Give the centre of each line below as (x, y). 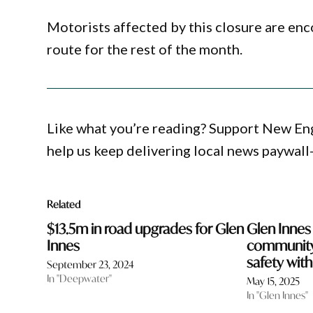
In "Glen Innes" (278, 296)
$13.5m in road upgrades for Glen (146, 229)
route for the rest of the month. (145, 49)
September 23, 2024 (91, 265)
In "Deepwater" (80, 279)
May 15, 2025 (274, 282)
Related (64, 205)
